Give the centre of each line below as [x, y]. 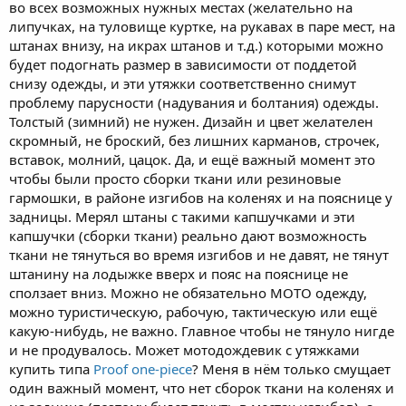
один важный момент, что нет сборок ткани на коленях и [202, 387]
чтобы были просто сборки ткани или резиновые [175, 178]
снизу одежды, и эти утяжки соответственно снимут [183, 83]
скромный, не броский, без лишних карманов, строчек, [194, 140]
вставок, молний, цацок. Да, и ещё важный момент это [192, 159]
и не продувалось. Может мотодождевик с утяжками [184, 349]
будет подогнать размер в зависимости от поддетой [183, 64]
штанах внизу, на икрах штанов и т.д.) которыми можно [196, 45]
